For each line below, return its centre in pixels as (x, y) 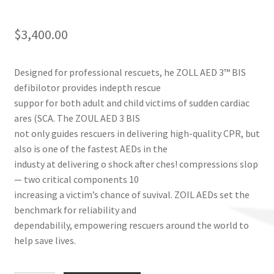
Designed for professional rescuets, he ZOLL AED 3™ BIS (130, 72)
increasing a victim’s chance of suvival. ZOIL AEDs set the (131, 194)
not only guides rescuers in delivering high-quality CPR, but (137, 133)
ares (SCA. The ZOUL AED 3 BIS (77, 118)
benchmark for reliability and (75, 209)
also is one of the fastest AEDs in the (91, 148)
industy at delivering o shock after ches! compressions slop (136, 164)
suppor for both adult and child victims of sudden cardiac (131, 102)
